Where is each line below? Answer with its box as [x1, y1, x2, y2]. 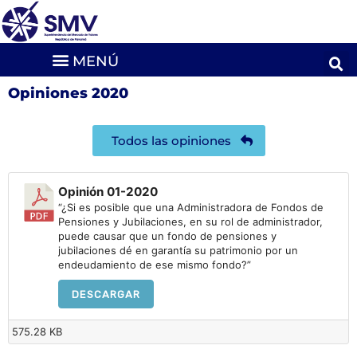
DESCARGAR [71, 288, 140, 300]
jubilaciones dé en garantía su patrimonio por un [57, 244, 298, 257]
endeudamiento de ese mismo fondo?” [57, 258, 251, 272]
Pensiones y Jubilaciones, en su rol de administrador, [57, 215, 323, 229]
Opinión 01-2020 [57, 184, 158, 200]
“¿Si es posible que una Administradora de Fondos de [57, 201, 324, 214]
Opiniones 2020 [8, 83, 128, 102]
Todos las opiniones [111, 132, 231, 148]
